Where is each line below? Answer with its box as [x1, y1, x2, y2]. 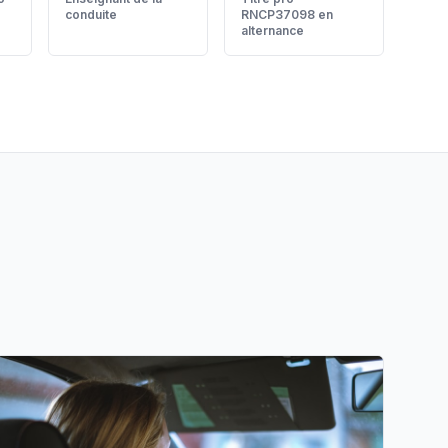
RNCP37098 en [241, 7, 333, 22]
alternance [241, 23, 304, 38]
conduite [65, 7, 117, 22]
